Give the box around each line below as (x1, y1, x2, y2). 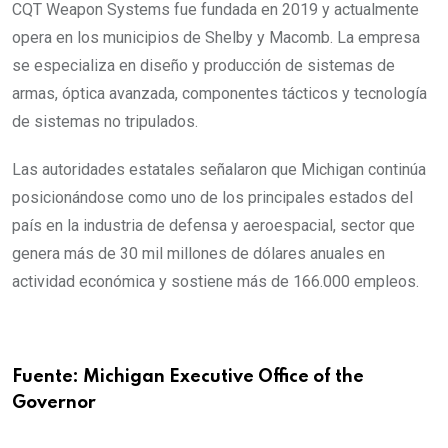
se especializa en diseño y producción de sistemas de (12, 56, 395, 76)
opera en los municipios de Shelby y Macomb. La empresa (12, 28, 420, 48)
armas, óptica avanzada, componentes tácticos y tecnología (12, 84, 427, 104)
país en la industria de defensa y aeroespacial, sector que (12, 216, 415, 236)
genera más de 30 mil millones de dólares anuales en (12, 244, 385, 264)
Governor (12, 394, 96, 413)
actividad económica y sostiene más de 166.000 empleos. (12, 272, 419, 292)
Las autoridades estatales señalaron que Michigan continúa (12, 160, 426, 180)
